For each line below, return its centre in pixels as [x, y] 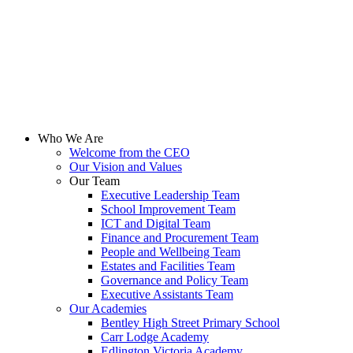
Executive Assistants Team [167, 294]
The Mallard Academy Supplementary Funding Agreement [152, 84]
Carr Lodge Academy [155, 336]
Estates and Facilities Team [168, 266]
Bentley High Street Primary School [190, 322]
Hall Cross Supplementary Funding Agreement [123, 31]
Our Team [95, 180]
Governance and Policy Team [175, 280]
